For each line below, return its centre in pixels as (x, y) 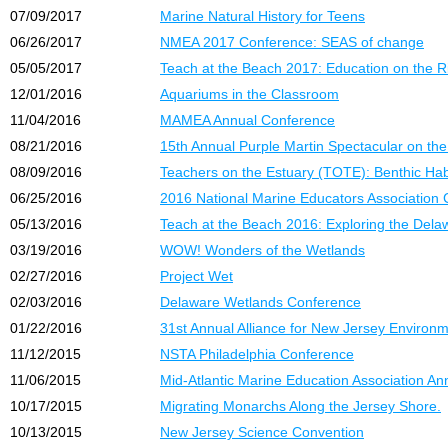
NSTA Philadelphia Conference (257, 354)
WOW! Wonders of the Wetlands (262, 250)
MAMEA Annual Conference (247, 120)
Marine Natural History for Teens (262, 16)
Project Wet (196, 276)
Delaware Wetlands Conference (260, 302)
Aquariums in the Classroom (249, 94)
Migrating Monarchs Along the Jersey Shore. (300, 406)
